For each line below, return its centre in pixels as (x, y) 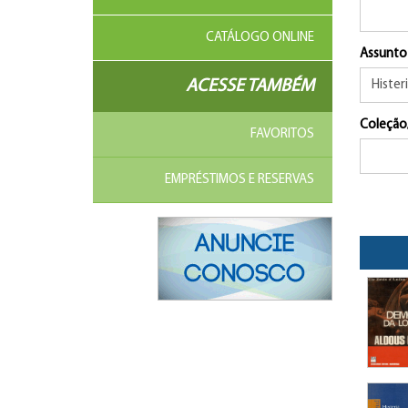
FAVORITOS (282, 134)
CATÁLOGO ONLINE (260, 38)
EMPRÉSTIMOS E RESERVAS (239, 180)
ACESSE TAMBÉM (250, 87)
